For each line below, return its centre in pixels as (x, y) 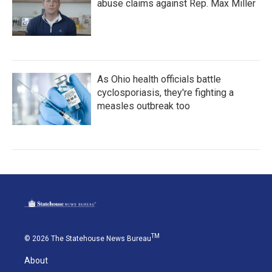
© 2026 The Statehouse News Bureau (88, 239)
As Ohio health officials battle (159, 80)
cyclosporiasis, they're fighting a (165, 93)
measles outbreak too (144, 106)
